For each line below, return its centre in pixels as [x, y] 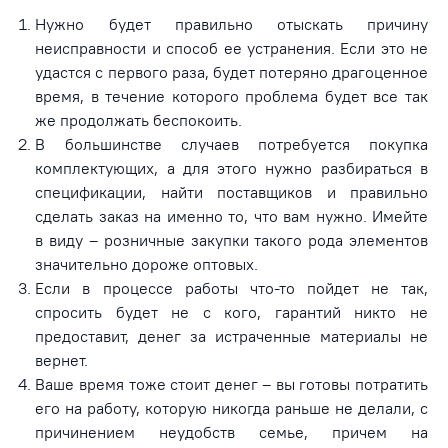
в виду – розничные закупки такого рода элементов [231, 239]
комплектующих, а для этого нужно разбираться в [231, 167]
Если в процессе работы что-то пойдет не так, [231, 287]
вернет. [62, 359]
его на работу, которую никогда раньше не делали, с [231, 407]
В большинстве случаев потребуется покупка [231, 143]
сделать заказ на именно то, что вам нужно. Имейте [231, 215]
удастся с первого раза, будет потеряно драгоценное [231, 71]
